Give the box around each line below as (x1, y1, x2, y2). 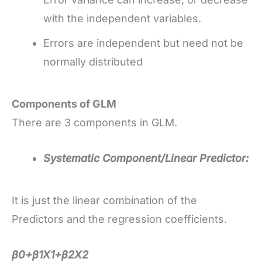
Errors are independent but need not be (43, 37, 243, 50)
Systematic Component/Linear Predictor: (43, 152, 249, 165)
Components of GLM (12, 98, 116, 111)
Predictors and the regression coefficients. (12, 213, 227, 226)
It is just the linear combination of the (12, 194, 197, 207)
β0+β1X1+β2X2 (12, 248, 88, 261)
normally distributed (43, 56, 143, 68)
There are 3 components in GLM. (12, 116, 177, 129)
